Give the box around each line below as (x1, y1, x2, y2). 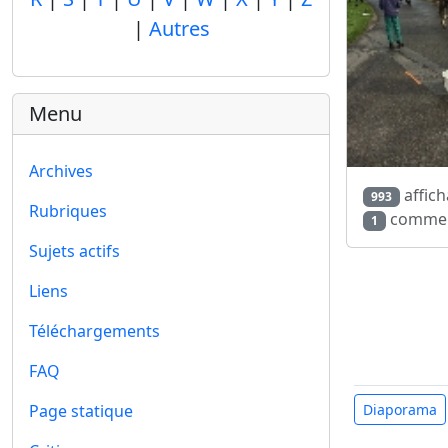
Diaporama (363, 399, 437, 419)
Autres (148, 15, 210, 42)
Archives (29, 160, 93, 182)
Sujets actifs (29, 240, 120, 262)
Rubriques (29, 200, 107, 222)
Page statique (29, 400, 133, 422)
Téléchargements (29, 320, 160, 342)
